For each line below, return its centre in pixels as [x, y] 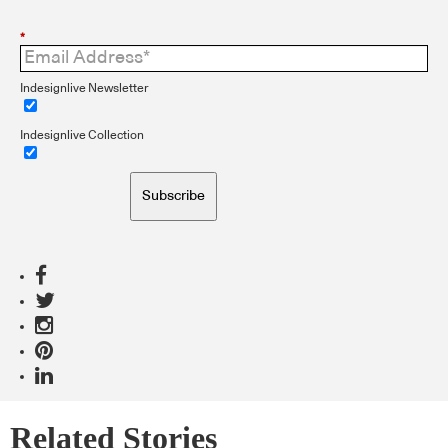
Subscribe [173, 195]
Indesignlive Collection [82, 135]
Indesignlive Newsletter [84, 87]
